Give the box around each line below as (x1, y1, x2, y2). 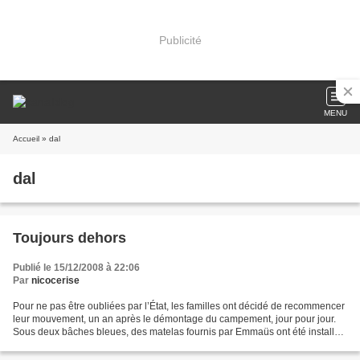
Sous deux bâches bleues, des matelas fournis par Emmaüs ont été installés (13, 326, 345, 337)
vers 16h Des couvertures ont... (13, 339, 148, 350)
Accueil (13, 134, 39, 143)
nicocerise (31, 275, 80, 286)
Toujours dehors (13, 230, 126, 246)
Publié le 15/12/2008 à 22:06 (13, 262, 140, 273)
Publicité (158, 33, 202, 47)
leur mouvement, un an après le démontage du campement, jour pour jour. (13, 313, 336, 325)
